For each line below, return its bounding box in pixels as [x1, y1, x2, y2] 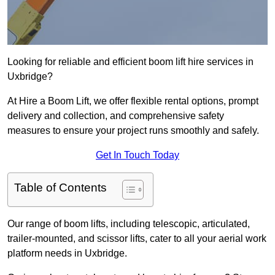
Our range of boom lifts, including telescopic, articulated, [7, 219, 250, 230]
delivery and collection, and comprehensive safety [7, 110, 224, 122]
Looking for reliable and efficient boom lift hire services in [7, 56, 254, 68]
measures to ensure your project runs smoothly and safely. [7, 125, 259, 136]
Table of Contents [14, 181, 107, 195]
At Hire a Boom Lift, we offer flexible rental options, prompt [7, 96, 258, 107]
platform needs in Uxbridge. [7, 248, 127, 259]
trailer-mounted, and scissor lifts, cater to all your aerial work [7, 233, 266, 244]
